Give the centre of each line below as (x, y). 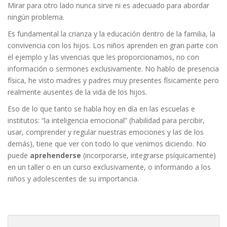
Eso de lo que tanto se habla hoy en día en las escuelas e (101, 109)
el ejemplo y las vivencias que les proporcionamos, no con (103, 57)
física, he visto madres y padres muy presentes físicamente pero (113, 80)
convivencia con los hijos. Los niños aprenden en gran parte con (113, 45)
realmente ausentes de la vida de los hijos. (77, 92)
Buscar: (20, 220)
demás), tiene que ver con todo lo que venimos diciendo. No (107, 144)
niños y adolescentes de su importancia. (73, 179)
